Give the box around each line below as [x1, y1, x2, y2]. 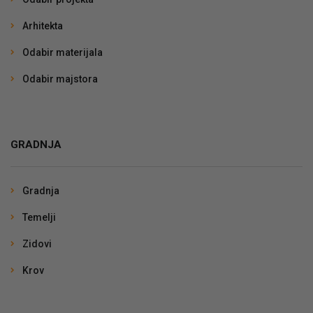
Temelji [22, 211, 56, 223]
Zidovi [22, 238, 52, 249]
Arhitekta [22, 20, 63, 31]
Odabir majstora [22, 73, 98, 85]
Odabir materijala [22, 46, 103, 58]
